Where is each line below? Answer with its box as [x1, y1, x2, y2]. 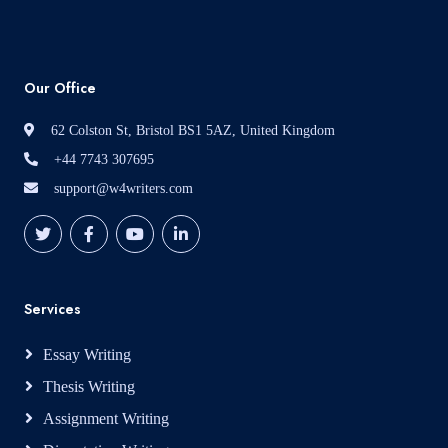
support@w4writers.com [54, 181, 193, 196]
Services [24, 299, 81, 319]
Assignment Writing [43, 410, 169, 427]
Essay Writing [43, 346, 131, 363]
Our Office [24, 78, 96, 98]
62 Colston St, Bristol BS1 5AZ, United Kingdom [51, 123, 335, 138]
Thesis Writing [43, 378, 135, 395]
